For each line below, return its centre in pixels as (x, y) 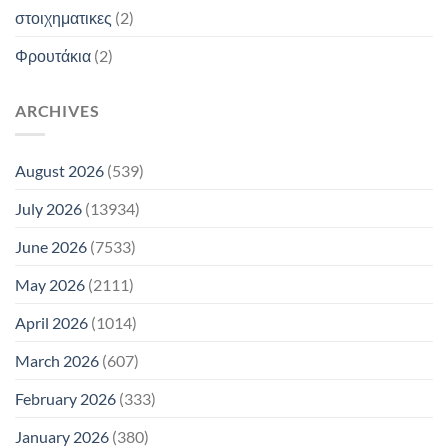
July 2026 (48, 209)
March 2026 (57, 361)
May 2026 (50, 285)
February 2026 (65, 399)
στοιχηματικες (63, 17)
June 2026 (51, 247)
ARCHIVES (57, 110)
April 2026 (51, 323)
